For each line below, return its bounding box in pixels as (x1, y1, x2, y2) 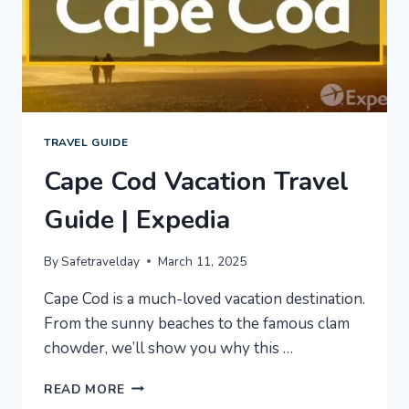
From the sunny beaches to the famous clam (44, 312, 350, 334)
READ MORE (44, 380, 126, 398)
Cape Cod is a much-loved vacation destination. (44, 288, 365, 309)
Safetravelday (61, 252, 141, 270)
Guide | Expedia (44, 203, 230, 238)
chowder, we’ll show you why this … (44, 337, 293, 359)
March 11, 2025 (158, 252, 247, 270)
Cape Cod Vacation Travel (44, 164, 349, 200)
